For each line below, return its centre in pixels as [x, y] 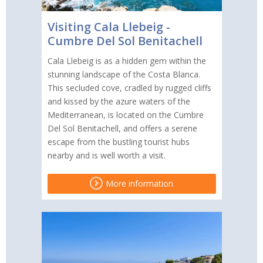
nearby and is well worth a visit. [106, 156]
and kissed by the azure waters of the [119, 102]
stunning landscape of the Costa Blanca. [124, 75]
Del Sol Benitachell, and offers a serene [122, 129]
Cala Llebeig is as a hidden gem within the [127, 61]
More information [138, 184]
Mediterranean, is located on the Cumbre [125, 115]
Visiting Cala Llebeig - [109, 27]
